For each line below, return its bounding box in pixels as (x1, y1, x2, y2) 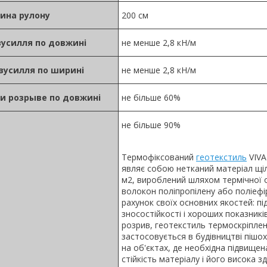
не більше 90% (122, 119, 181, 131)
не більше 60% (122, 91, 181, 103)
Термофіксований (122, 151, 196, 163)
